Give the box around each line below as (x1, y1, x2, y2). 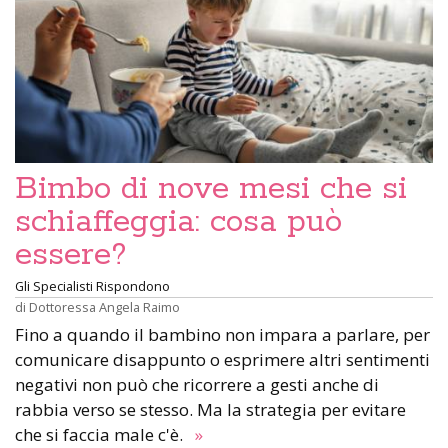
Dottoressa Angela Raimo (29, 298, 180, 316)
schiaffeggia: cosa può (15, 202, 342, 242)
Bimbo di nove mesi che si (15, 169, 407, 209)
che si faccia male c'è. (15, 423, 191, 446)
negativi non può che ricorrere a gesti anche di (15, 373, 379, 396)
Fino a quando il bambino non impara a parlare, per (15, 323, 430, 346)
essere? (15, 235, 127, 275)
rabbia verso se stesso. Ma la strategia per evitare (15, 398, 406, 421)
